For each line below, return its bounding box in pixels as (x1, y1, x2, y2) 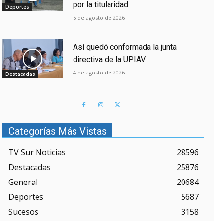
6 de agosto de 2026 (73, 14, 125, 22)
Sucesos (8, 206, 38, 217)
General (8, 176, 37, 187)
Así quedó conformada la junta (73, 42, 177, 52)
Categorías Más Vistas (8, 125, 107, 137)
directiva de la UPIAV (73, 55, 146, 65)
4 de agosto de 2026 (73, 69, 125, 76)
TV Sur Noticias (8, 147, 66, 158)
